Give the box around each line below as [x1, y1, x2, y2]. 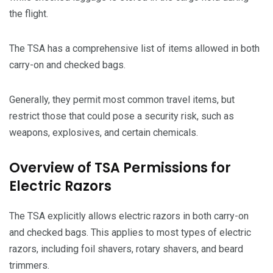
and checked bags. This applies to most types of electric [9, 227, 251, 239]
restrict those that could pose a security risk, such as [9, 110, 234, 122]
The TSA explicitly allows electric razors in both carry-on [9, 210, 249, 222]
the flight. [9, 8, 48, 20]
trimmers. [9, 260, 49, 272]
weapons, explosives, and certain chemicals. [9, 127, 198, 139]
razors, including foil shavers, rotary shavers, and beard [9, 243, 243, 255]
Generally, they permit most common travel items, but [9, 94, 235, 106]
